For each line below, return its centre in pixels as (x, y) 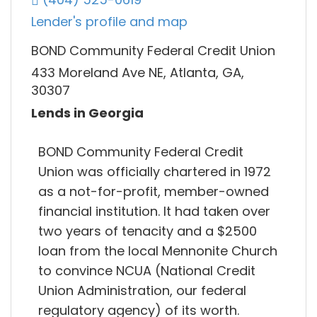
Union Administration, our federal (142, 290)
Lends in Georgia (87, 113)
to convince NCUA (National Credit (147, 270)
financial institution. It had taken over (154, 211)
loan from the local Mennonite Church (158, 250)
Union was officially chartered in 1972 (155, 171)
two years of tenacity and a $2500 (148, 231)
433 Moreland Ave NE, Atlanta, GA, (138, 73)
